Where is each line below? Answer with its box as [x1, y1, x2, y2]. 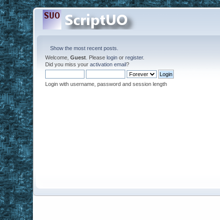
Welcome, [45, 55, 71, 60]
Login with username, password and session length [45, 81, 167, 87]
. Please [86, 55, 107, 60]
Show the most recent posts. [50, 45, 119, 51]
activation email [90, 61, 127, 67]
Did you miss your [45, 61, 90, 67]
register [125, 55, 143, 60]
